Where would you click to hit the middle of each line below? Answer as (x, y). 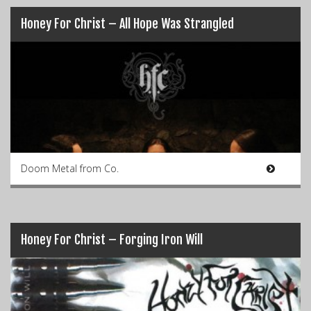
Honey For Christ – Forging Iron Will (112, 239)
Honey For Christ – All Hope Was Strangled (127, 24)
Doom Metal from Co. (70, 168)
